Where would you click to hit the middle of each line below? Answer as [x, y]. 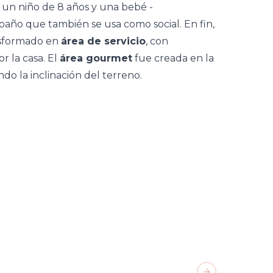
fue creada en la [173, 58]
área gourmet [96, 58]
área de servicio [103, 41]
